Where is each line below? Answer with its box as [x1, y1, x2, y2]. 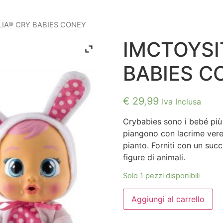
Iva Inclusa [161, 96, 201, 107]
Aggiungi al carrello [131, 194, 205, 204]
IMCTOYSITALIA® [122, 187, 187, 197]
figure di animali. [122, 152, 185, 162]
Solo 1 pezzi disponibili [122, 171, 200, 181]
